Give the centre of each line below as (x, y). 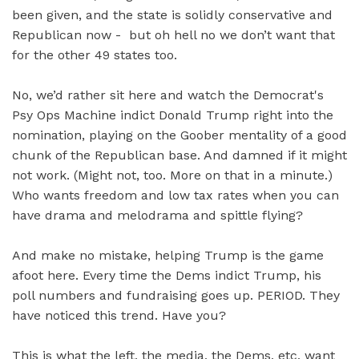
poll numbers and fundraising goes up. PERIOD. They (176, 296)
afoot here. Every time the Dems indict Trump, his (167, 276)
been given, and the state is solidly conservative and (172, 15)
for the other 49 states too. (95, 55)
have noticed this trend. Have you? (119, 316)
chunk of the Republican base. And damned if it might (179, 155)
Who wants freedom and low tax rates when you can (175, 196)
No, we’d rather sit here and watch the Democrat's (168, 95)
